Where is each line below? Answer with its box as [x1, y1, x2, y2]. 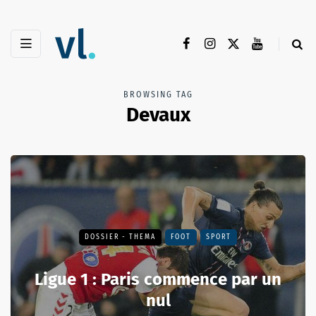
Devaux [126, 103, 190, 127]
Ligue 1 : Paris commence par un [35, 269, 281, 290]
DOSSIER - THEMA [85, 233, 156, 242]
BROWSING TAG [123, 90, 193, 100]
